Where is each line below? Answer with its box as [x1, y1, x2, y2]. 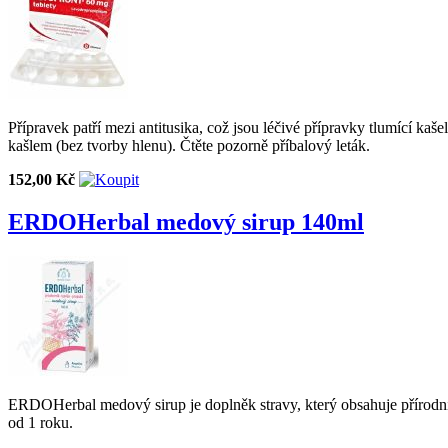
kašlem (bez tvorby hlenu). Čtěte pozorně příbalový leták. [8, 137, 370, 155]
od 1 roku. [8, 414, 73, 432]
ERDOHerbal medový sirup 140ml [8, 209, 364, 236]
